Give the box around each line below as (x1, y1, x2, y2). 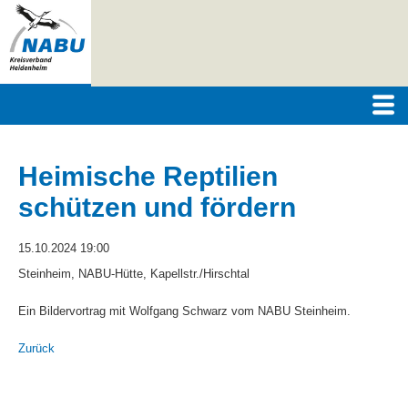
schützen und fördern (18, 191, 296, 222)
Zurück (18, 341, 55, 355)
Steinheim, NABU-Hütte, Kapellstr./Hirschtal (18, 266, 250, 280)
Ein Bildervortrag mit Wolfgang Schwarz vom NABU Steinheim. (18, 303, 351, 318)
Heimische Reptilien (18, 160, 278, 191)
